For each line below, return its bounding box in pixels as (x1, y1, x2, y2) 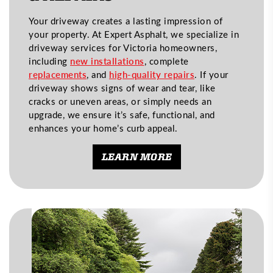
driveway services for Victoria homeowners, (29, 41, 217, 54)
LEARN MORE (101, 151, 172, 162)
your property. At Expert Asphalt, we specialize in (29, 27, 239, 40)
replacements (29, 68, 87, 80)
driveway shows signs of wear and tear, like (29, 81, 216, 94)
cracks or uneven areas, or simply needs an (29, 94, 211, 107)
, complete (144, 54, 189, 67)
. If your (194, 68, 229, 80)
